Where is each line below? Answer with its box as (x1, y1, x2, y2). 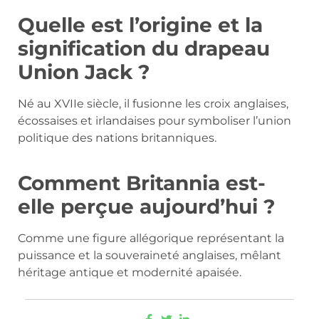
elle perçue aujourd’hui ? (18, 194, 276, 219)
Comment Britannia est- (18, 171, 266, 196)
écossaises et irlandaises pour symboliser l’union (18, 114, 291, 128)
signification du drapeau (18, 36, 270, 61)
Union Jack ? (18, 60, 150, 85)
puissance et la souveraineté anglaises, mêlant (18, 249, 281, 263)
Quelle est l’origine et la (18, 13, 263, 38)
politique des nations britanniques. (18, 131, 216, 145)
